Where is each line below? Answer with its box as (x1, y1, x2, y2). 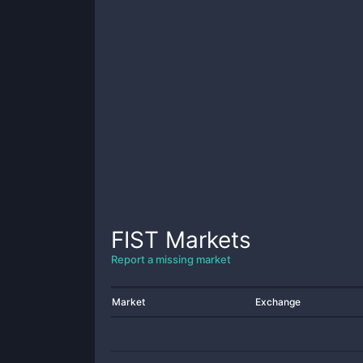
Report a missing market (111, 253, 231, 266)
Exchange (255, 296, 301, 308)
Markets (159, 226, 251, 254)
